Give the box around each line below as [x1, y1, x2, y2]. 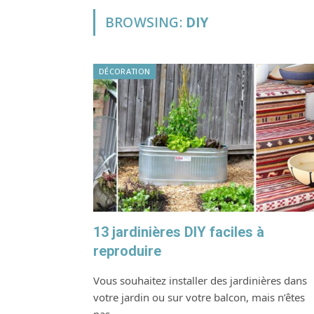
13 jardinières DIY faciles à [93, 224, 264, 241]
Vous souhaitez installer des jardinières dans [93, 273, 307, 288]
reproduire [93, 243, 161, 260]
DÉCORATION [99, 66, 151, 76]
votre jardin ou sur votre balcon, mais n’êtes [93, 290, 305, 305]
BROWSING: [105, 13, 186, 32]
